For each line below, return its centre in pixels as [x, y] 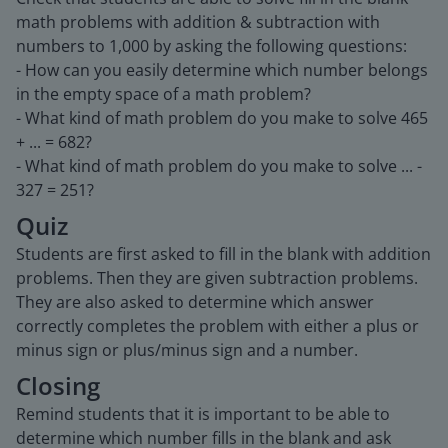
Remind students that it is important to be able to [203, 414]
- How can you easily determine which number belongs [222, 70]
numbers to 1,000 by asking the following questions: [211, 46]
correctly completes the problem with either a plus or [217, 326]
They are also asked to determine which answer [195, 302]
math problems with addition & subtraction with [198, 22]
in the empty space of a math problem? [163, 94]
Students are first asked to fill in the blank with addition [223, 254]
